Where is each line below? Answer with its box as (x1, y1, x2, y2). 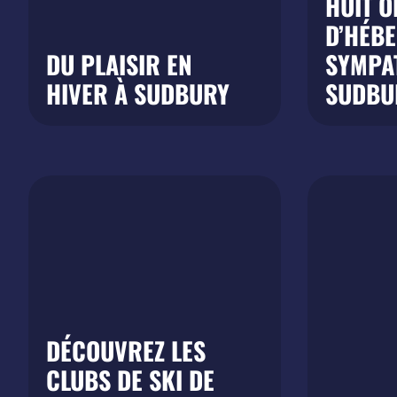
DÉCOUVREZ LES (46, 332, 206, 369)
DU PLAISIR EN (46, 46, 192, 82)
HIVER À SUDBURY (46, 75, 230, 112)
